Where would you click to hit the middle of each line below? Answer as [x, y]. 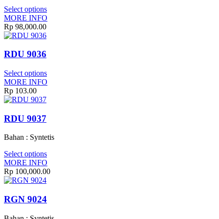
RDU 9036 [25, 54]
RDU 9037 [25, 118]
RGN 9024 [25, 199]
